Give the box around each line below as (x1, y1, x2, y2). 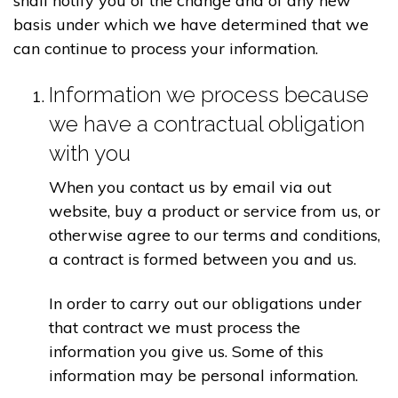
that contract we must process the (49, 316, 300, 338)
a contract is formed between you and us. (49, 249, 356, 270)
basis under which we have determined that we (13, 13, 369, 35)
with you (49, 140, 131, 167)
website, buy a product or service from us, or (49, 201, 380, 222)
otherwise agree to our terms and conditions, (49, 225, 380, 246)
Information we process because (49, 82, 369, 108)
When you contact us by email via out (49, 177, 331, 198)
